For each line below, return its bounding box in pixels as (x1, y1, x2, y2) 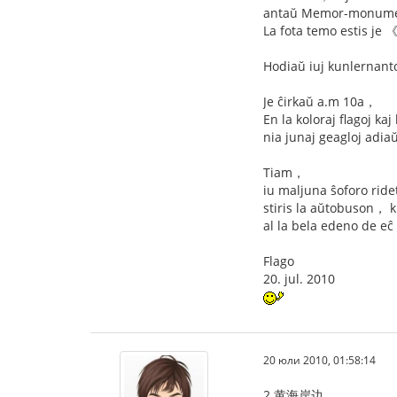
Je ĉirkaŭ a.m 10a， (263, 93, 377, 110)
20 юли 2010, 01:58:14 (263, 353, 376, 367)
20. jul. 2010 (263, 270, 335, 287)
